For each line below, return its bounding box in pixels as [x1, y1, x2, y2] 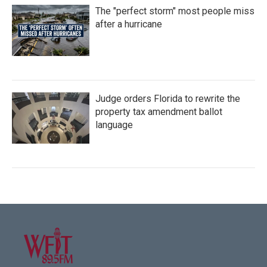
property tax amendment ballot [95, 106, 222, 118]
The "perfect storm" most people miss [95, 5, 254, 17]
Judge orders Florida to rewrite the [95, 93, 240, 105]
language [95, 119, 133, 131]
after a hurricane [95, 18, 162, 30]
